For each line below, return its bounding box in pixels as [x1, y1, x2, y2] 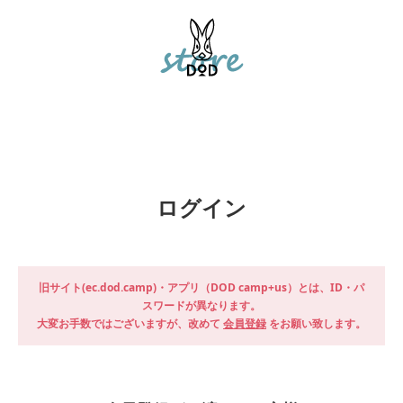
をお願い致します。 [266, 316, 366, 332]
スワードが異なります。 [142, 298, 261, 314]
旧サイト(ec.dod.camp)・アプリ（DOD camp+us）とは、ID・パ [39, 280, 364, 296]
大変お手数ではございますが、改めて [37, 316, 223, 332]
